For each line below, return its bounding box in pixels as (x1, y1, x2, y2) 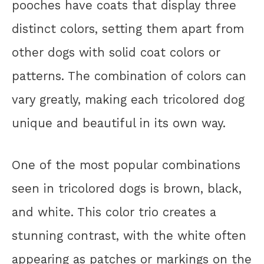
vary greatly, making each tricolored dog (12, 93, 245, 107)
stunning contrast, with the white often (12, 228, 246, 243)
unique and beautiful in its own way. (12, 116, 226, 131)
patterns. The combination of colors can (12, 69, 246, 84)
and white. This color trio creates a (12, 204, 216, 219)
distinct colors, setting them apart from (12, 22, 244, 37)
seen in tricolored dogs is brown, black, (12, 181, 242, 196)
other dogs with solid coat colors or (12, 45, 220, 60)
